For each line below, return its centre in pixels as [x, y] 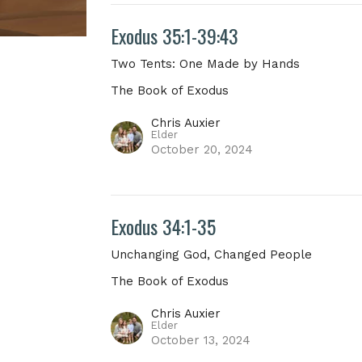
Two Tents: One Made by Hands [206, 63]
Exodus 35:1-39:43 [175, 35]
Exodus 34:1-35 [164, 226]
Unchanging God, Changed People [212, 254]
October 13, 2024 [201, 340]
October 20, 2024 [202, 149]
